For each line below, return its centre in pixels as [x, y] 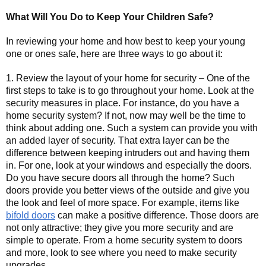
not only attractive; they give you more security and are [120, 228]
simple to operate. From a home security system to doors [124, 240]
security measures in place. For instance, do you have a [123, 103]
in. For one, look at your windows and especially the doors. [129, 166]
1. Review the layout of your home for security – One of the [128, 78]
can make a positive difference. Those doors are [157, 216]
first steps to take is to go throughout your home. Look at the [130, 91]
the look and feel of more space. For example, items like [123, 203]
